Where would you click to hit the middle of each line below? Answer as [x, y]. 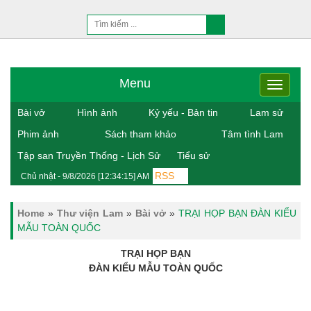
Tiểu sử [193, 155]
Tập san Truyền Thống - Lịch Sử [89, 155]
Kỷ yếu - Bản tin [184, 112]
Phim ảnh [38, 134]
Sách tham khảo [140, 134]
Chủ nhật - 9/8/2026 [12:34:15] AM [85, 176]
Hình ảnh [97, 112]
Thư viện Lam [90, 213]
